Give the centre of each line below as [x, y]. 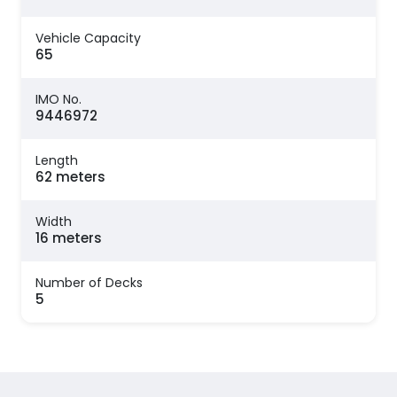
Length [57, 161]
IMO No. [58, 100]
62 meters [70, 177]
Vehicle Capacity [88, 39]
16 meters [69, 238]
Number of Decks [89, 283]
